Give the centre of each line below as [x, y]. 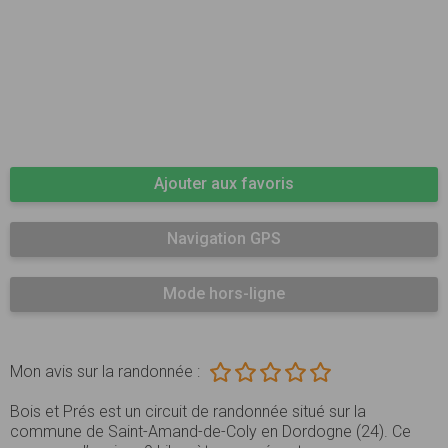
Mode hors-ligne [224, 293]
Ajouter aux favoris [224, 183]
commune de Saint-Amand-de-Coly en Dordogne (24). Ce [210, 431]
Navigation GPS [224, 238]
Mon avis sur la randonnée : [105, 371]
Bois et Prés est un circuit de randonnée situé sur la [188, 411]
